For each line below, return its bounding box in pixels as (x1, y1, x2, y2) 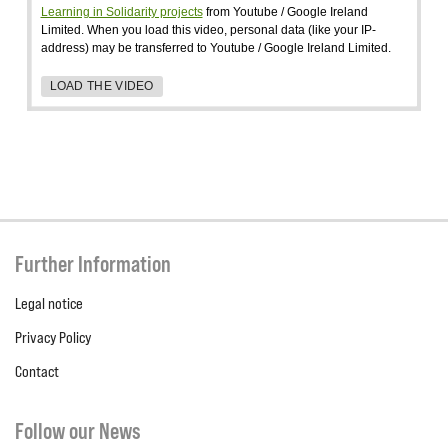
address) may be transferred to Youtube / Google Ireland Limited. (40, 40, 391, 55)
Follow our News (15, 417, 141, 444)
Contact (15, 361, 59, 381)
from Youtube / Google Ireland (202, 4, 368, 19)
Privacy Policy (15, 327, 91, 347)
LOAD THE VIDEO (49, 79, 154, 94)
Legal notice (15, 293, 83, 313)
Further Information (15, 250, 171, 277)
